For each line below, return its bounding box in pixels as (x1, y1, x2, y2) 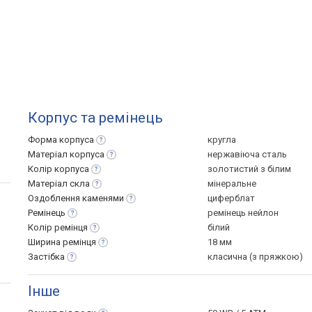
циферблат (208, 193, 255, 203)
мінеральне (208, 178, 256, 189)
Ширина (28, 237, 63, 247)
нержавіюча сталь (208, 149, 287, 159)
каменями (82, 193, 124, 203)
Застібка (28, 251, 65, 262)
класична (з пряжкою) (208, 251, 303, 262)
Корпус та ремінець (28, 109, 163, 126)
